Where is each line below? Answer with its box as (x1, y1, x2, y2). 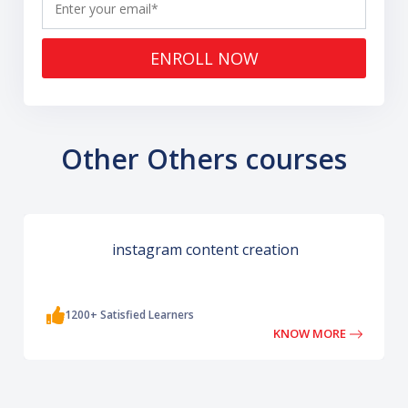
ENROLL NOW (217, 46, 259, 69)
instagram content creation (111, 239, 299, 260)
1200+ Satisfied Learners (65, 306, 195, 322)
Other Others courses (61, 139, 347, 178)
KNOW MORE (273, 324, 350, 342)
